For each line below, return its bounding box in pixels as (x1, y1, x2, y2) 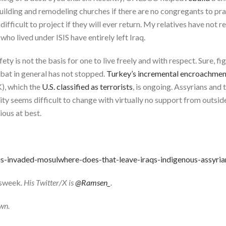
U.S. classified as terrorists (42, 81, 133, 91)
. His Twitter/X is (21, 177, 75, 187)
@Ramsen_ (75, 177, 110, 187)
